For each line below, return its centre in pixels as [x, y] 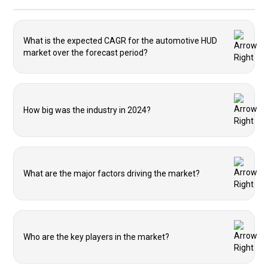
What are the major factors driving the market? [112, 173]
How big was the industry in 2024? [87, 110]
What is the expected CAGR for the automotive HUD [120, 41]
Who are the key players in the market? [96, 237]
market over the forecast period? [86, 53]
